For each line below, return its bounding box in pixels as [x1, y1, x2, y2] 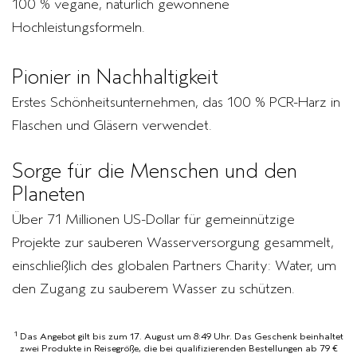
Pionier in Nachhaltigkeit [12, 65, 218, 89]
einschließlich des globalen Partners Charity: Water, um [12, 257, 336, 275]
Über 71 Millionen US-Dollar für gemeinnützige [12, 211, 295, 229]
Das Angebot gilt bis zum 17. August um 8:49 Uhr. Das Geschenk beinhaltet [17, 331, 343, 343]
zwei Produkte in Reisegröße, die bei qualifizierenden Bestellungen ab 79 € [19, 343, 338, 355]
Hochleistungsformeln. [12, 18, 145, 36]
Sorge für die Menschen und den [12, 159, 297, 184]
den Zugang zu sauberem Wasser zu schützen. [12, 280, 295, 298]
